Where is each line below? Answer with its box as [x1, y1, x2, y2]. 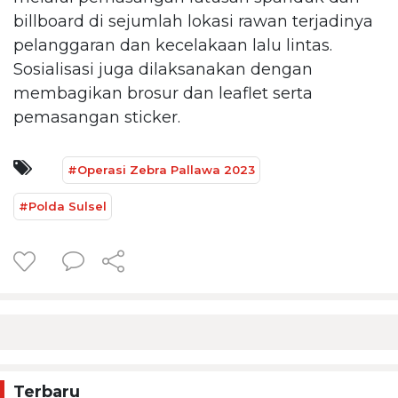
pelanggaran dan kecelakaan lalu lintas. [13, 35, 332, 55]
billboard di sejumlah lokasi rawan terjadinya [13, 11, 373, 31]
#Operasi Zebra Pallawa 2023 [68, 162, 255, 177]
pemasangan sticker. [13, 107, 180, 127]
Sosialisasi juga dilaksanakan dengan [13, 59, 313, 79]
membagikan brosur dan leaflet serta [13, 83, 313, 103]
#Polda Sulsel [19, 198, 107, 213]
